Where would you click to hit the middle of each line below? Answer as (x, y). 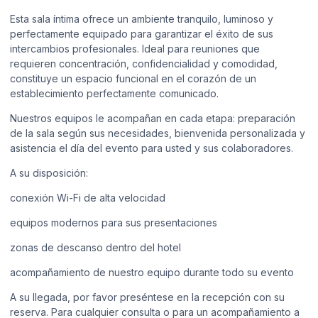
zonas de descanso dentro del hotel (95, 247)
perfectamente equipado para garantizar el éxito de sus (142, 33)
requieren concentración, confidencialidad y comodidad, (144, 63)
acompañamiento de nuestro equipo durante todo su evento (152, 272)
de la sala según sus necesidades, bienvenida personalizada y (158, 133)
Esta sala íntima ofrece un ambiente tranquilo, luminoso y (142, 18)
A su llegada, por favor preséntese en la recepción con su (147, 297)
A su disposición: (49, 172)
